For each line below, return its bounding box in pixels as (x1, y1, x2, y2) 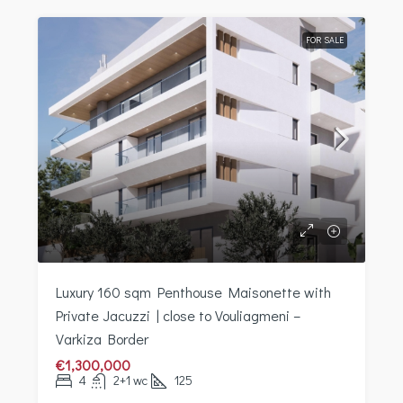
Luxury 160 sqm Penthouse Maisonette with (56, 282, 331, 301)
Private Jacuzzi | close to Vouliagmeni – (56, 305, 300, 325)
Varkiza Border (56, 328, 148, 348)
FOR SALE (306, 33, 344, 46)
